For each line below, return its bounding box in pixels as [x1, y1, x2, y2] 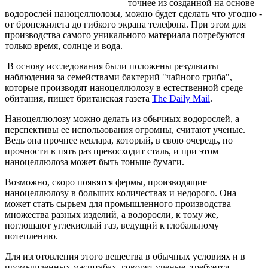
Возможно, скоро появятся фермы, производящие [5, 176, 207, 187]
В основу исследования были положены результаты [5, 60, 218, 71]
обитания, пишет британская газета [5, 93, 152, 103]
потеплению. [5, 230, 58, 241]
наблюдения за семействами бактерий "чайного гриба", [5, 71, 232, 82]
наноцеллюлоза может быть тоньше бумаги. [5, 156, 184, 167]
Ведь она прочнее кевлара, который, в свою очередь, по [5, 135, 233, 145]
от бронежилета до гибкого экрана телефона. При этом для [5, 19, 246, 29]
